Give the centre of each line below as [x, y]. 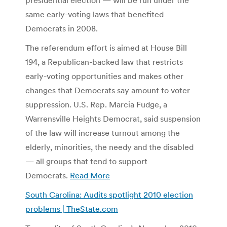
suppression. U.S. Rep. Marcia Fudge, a [96, 104]
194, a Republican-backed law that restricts [104, 62]
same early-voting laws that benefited [94, 14]
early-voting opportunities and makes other [104, 76]
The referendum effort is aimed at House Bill [106, 47]
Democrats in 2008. [62, 28]
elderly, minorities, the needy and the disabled [109, 147]
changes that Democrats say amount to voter [108, 90]
